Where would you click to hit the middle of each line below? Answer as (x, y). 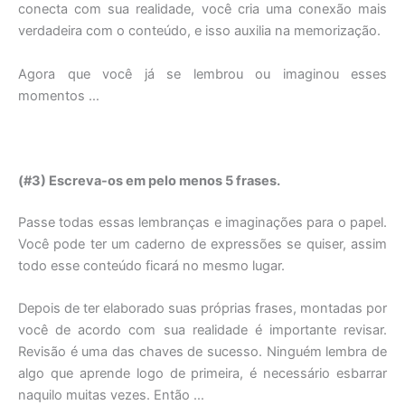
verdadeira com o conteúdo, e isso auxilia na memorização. (199, 31)
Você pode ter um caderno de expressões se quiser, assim (202, 245)
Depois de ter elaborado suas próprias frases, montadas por (202, 309)
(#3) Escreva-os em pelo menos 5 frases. (149, 181)
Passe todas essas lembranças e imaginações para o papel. (202, 223)
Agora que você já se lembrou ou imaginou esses (202, 74)
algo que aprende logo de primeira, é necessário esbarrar (202, 374)
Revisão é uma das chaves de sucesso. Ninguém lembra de (202, 352)
